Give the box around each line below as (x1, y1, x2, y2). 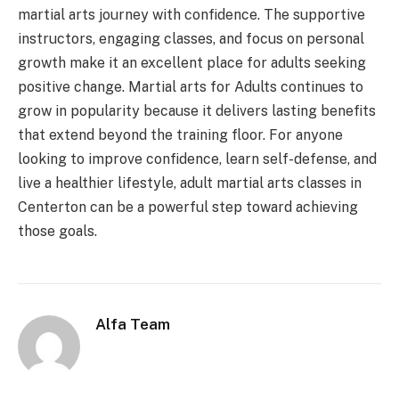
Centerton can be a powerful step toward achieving (18, 199, 358, 216)
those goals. (18, 223, 97, 240)
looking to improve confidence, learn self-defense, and (18, 151, 377, 168)
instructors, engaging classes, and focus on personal (18, 30, 364, 48)
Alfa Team (95, 315, 170, 334)
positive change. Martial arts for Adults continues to (18, 78, 363, 96)
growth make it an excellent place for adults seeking (18, 54, 366, 72)
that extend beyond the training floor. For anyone (18, 126, 343, 144)
